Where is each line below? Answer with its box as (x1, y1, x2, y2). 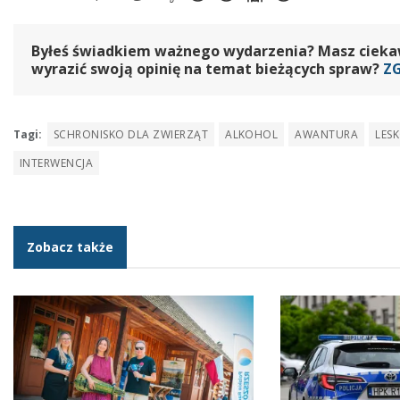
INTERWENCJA (20, 155, 94, 171)
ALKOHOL (225, 127, 279, 143)
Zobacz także (27, 238, 113, 256)
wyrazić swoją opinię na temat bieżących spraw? (31, 59, 383, 79)
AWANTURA (295, 127, 359, 143)
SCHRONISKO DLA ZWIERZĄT (54, 127, 209, 143)
